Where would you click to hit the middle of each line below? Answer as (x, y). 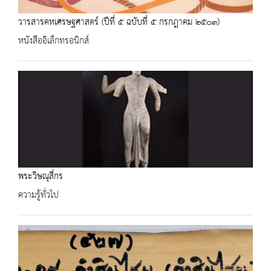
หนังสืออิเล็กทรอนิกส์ (54, 41)
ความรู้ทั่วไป (38, 195)
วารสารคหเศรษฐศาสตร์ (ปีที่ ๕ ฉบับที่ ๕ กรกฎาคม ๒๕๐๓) (119, 22)
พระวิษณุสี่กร (41, 176)
